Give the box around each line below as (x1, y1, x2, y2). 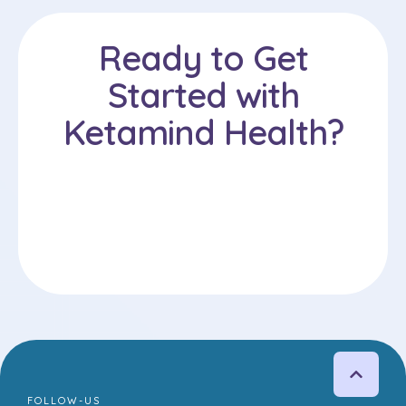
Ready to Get (98, 36, 308, 81)
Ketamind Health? (63, 111, 343, 155)
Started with (107, 73, 299, 118)
